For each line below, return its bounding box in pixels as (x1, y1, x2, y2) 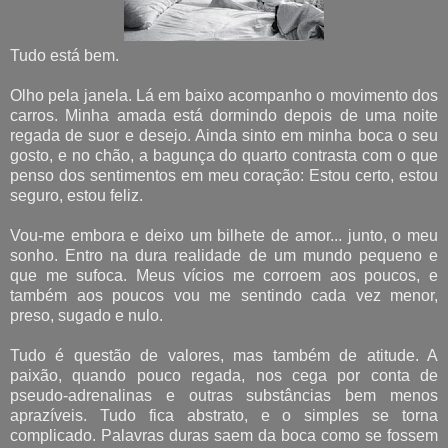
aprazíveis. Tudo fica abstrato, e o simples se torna (10, 406, 438, 424)
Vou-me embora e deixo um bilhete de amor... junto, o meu (10, 226, 438, 244)
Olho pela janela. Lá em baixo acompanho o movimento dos (10, 86, 438, 104)
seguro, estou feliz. (10, 186, 143, 204)
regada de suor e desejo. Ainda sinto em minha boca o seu (10, 126, 438, 144)
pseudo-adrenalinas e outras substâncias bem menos (10, 386, 438, 404)
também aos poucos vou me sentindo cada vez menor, (10, 286, 438, 304)
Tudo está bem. (10, 46, 119, 64)
